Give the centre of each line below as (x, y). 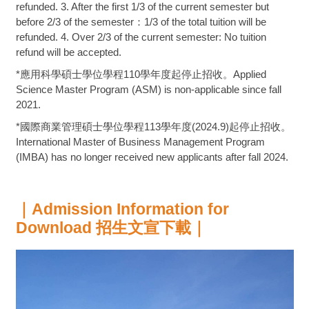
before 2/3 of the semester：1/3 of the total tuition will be (141, 21)
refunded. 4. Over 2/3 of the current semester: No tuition (141, 37)
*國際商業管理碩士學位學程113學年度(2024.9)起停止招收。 (153, 126)
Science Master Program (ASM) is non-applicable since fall (148, 89)
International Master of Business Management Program (140, 141)
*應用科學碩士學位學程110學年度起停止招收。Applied (141, 74)
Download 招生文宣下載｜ (111, 228)
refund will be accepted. (68, 52)
